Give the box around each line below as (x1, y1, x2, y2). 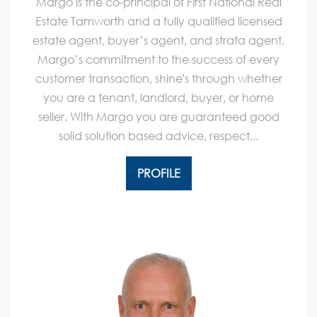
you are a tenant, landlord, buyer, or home (43, 90, 274, 105)
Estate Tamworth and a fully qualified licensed (35, 13, 282, 29)
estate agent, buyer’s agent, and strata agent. (33, 33, 284, 48)
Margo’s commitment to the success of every (38, 52, 279, 67)
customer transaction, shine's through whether (35, 71, 282, 86)
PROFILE (137, 166, 180, 181)
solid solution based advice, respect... (59, 128, 258, 144)
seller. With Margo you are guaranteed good (38, 109, 279, 125)
